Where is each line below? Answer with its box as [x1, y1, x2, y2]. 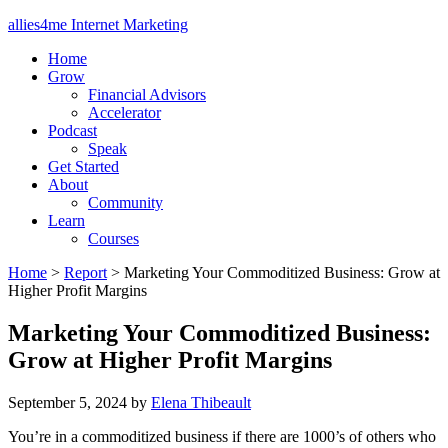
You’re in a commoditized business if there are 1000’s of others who [8, 427, 436, 445]
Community [88, 194, 163, 211]
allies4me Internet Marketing [8, 16, 188, 33]
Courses [88, 230, 139, 247]
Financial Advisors [88, 86, 206, 103]
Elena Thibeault [151, 393, 251, 411]
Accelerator [88, 104, 161, 121]
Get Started [48, 158, 119, 175]
